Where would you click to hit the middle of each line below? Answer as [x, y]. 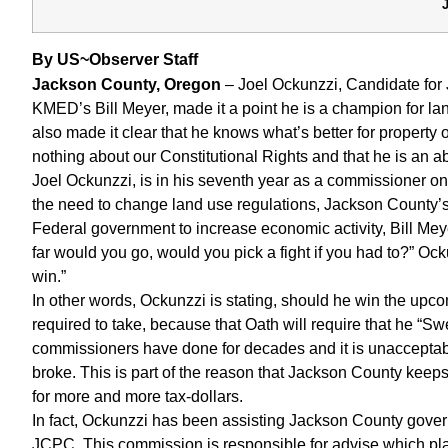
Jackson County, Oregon [126, 84]
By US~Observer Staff [115, 59]
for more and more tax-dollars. [137, 396]
